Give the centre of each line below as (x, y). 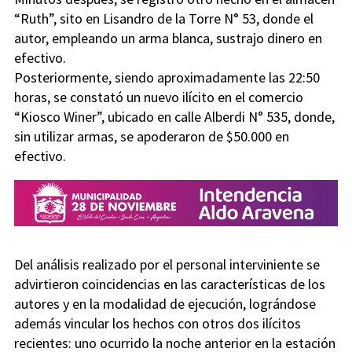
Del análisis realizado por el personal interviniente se (167, 264)
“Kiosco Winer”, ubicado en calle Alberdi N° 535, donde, (174, 117)
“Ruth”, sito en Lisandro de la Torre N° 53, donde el (164, 19)
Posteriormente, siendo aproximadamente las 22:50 (167, 78)
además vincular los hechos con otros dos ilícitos (158, 323)
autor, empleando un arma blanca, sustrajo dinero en (168, 38)
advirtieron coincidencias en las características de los (170, 284)
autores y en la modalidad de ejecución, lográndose (165, 303)
